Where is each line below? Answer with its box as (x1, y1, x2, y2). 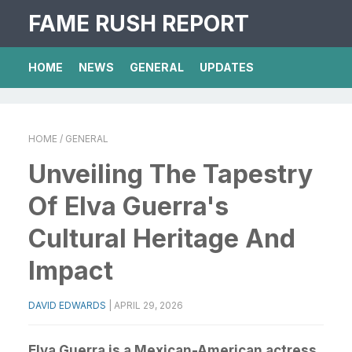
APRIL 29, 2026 (114, 299, 183, 311)
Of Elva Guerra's (28, 191, 229, 222)
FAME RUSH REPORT (28, 10, 249, 37)
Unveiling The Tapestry (28, 159, 313, 189)
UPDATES (200, 60, 254, 74)
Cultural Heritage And (28, 223, 295, 254)
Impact (28, 255, 113, 286)
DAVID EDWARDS (28, 299, 106, 311)
